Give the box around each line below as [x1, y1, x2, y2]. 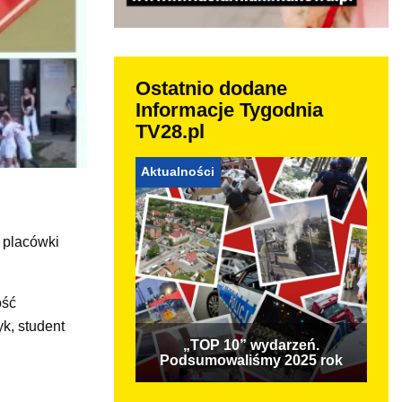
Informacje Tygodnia [135, 98, 323, 121]
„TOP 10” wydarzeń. [183, 336, 319, 353]
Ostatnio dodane [135, 76, 287, 100]
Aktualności [141, 164, 215, 179]
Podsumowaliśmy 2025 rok [160, 352, 343, 368]
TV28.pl [135, 119, 205, 143]
